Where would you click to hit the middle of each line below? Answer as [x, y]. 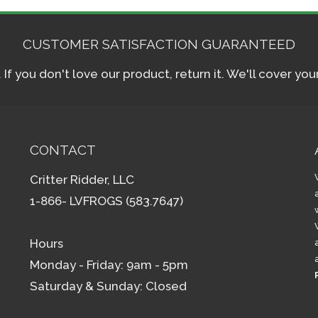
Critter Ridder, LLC [82, 180]
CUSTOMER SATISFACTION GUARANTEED [159, 44]
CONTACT [62, 150]
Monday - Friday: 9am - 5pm [109, 265]
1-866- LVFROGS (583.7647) [106, 201]
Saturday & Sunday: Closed [108, 286]
